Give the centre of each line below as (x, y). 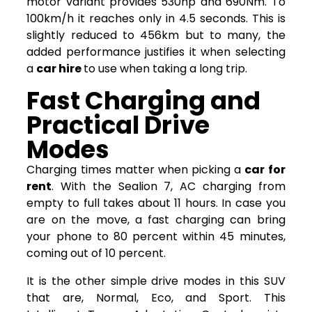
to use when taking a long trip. (166, 68)
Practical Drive (118, 125)
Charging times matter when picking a (136, 169)
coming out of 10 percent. (96, 253)
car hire (60, 68)
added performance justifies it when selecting (156, 52)
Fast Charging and (144, 100)
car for (265, 169)
